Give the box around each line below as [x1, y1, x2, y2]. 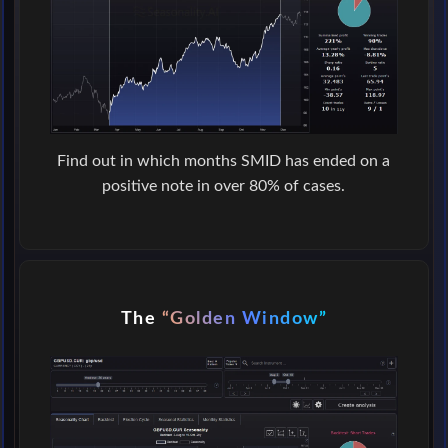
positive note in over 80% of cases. [102, 177, 346, 194]
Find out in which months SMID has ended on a [57, 152, 391, 169]
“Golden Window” [161, 309, 328, 327]
